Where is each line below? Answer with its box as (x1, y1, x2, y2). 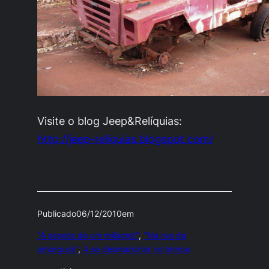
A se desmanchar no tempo (83, 244, 191, 255)
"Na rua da (144, 231, 187, 241)
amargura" (37, 244, 79, 255)
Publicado (37, 208, 77, 219)
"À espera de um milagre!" (37, 231, 139, 241)
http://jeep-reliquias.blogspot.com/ (37, 131, 214, 145)
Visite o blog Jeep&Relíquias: (37, 113, 183, 127)
